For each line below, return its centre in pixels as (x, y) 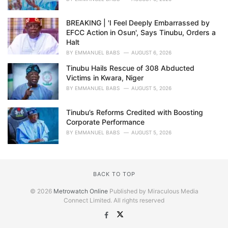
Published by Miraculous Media (153, 191)
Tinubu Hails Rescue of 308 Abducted (130, 68)
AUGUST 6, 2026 (151, 53)
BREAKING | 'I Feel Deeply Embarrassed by (138, 23)
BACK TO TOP (114, 174)
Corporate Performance (105, 122)
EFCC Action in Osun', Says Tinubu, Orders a (141, 33)
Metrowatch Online (80, 191)
